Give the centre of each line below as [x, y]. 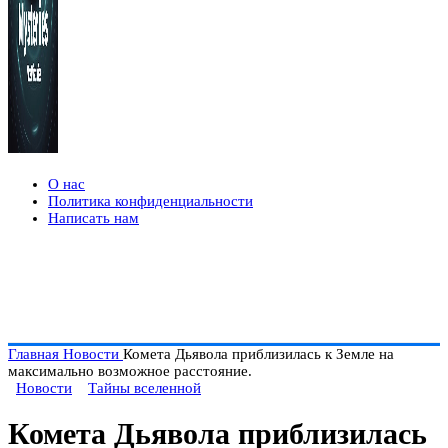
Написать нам [93, 218]
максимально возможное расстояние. [130, 371]
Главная [35, 354]
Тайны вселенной [144, 388]
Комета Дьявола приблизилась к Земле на [258, 354]
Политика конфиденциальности [150, 201]
